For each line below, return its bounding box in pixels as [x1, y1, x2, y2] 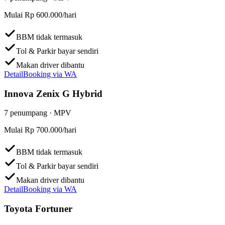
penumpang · [8, 108, 54, 118]
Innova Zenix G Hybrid [4, 88, 102, 99]
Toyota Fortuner [4, 203, 72, 214]
